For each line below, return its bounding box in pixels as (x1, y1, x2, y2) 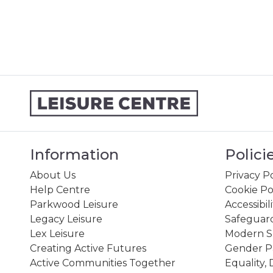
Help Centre (29, 183, 90, 196)
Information (29, 145, 119, 163)
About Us (29, 169, 76, 181)
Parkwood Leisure (29, 198, 118, 210)
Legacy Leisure (29, 213, 102, 225)
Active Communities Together (29, 257, 175, 269)
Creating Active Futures (29, 242, 146, 254)
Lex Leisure (29, 227, 85, 239)
